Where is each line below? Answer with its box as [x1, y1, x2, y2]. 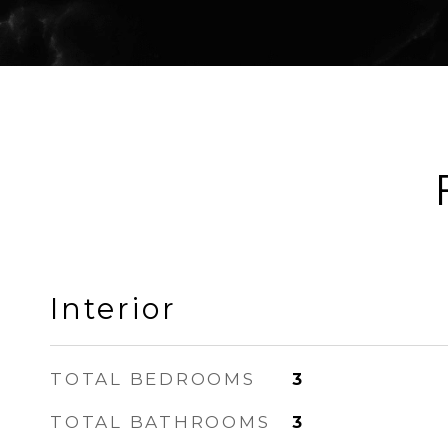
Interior [50, 291, 177, 326]
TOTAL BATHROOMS [50, 412, 271, 432]
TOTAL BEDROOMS [50, 369, 256, 389]
